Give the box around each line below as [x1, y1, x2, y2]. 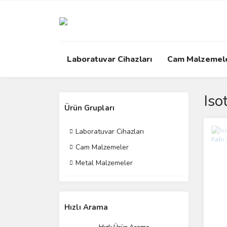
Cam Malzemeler [75, 142, 129, 152]
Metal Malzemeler [75, 158, 133, 168]
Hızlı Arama [64, 202, 108, 212]
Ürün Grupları [64, 103, 115, 113]
